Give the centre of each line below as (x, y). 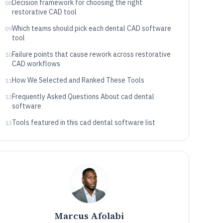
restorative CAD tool (44, 12)
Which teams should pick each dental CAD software (91, 28)
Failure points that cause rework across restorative (91, 54)
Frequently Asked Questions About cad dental (83, 97)
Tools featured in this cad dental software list (83, 122)
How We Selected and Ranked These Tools (78, 80)
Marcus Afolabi (89, 216)
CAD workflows (36, 64)
